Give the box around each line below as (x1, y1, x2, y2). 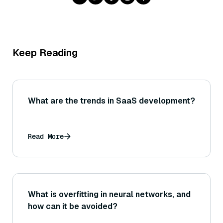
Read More (28, 132, 64, 141)
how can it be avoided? (28, 201, 117, 212)
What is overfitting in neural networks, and (28, 189, 191, 200)
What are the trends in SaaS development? (28, 96, 195, 107)
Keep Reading (12, 46, 78, 60)
